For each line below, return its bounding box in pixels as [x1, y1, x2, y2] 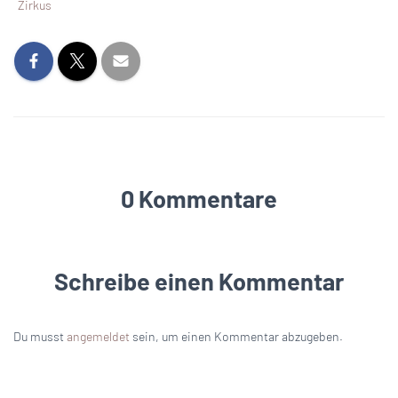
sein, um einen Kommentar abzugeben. [130, 328, 343, 344]
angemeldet [67, 328, 130, 344]
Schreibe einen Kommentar [54, 266, 344, 295]
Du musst [13, 328, 67, 344]
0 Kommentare [121, 183, 277, 212]
